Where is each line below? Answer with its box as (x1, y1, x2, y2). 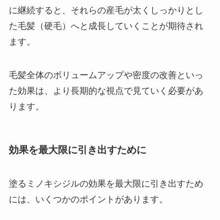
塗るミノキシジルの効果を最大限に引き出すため (8, 179, 203, 189)
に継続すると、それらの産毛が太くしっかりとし (8, 5, 203, 15)
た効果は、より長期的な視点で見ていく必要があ (8, 85, 203, 96)
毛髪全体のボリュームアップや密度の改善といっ (8, 70, 203, 80)
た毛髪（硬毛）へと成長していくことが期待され (8, 21, 203, 31)
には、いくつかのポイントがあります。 (8, 194, 168, 205)
